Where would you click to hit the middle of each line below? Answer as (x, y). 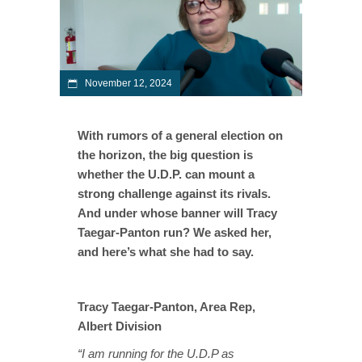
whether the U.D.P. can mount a (166, 174)
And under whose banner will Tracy (177, 213)
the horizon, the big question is (165, 154)
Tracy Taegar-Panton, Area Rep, (166, 306)
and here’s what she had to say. (166, 251)
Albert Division (120, 326)
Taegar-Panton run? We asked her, (175, 232)
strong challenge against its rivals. (174, 193)
